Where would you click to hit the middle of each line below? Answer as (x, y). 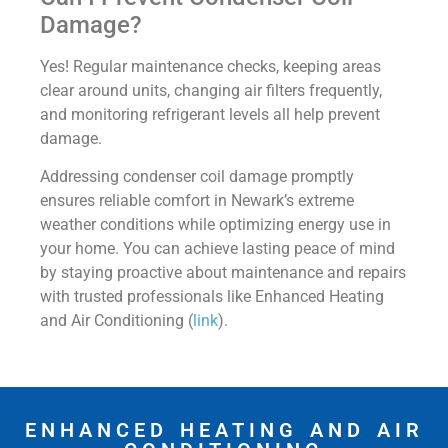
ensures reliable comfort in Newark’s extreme (197, 200)
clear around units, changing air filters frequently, (211, 90)
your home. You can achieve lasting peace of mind (217, 248)
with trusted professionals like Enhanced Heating (212, 296)
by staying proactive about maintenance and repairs (223, 272)
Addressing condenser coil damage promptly (197, 176)
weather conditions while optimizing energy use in (215, 224)
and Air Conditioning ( (116, 320)
